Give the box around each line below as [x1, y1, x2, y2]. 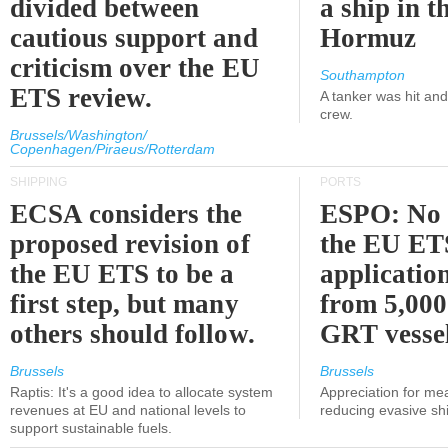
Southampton [320, 67, 405, 83]
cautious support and [10, 23, 258, 53]
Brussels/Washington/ [10, 127, 147, 143]
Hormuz [320, 23, 417, 53]
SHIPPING [10, 175, 67, 189]
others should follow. [10, 319, 255, 349]
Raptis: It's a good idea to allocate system [10, 384, 273, 400]
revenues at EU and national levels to [10, 402, 246, 418]
